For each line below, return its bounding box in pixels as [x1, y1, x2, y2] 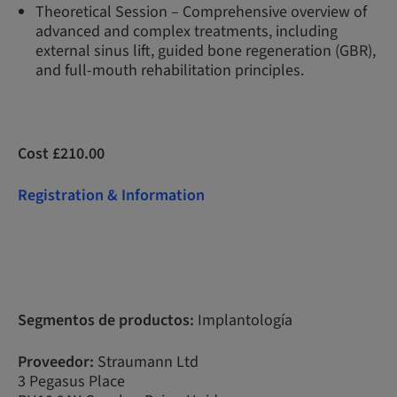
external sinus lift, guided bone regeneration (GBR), [35, 40, 376, 62]
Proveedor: [18, 351, 94, 373]
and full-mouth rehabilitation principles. [35, 59, 304, 82]
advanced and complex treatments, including [35, 20, 338, 43]
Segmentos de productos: [18, 309, 194, 331]
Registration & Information [18, 184, 205, 206]
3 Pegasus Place [18, 370, 125, 393]
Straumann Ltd [94, 351, 198, 373]
